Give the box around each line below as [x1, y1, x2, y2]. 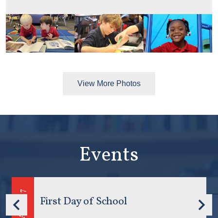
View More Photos [77, 79, 141, 88]
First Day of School [40, 194, 127, 210]
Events [79, 142, 139, 170]
